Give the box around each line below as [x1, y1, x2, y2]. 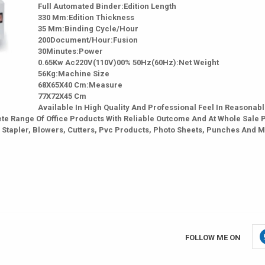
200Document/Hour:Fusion [38, 35, 138, 44]
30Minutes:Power [38, 47, 103, 56]
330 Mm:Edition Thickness [38, 13, 134, 22]
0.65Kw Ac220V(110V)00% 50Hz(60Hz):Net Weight [38, 58, 219, 67]
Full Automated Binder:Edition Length [38, 2, 176, 11]
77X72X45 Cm [38, 92, 86, 101]
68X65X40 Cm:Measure [38, 80, 122, 89]
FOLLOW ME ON [185, 233, 241, 242]
